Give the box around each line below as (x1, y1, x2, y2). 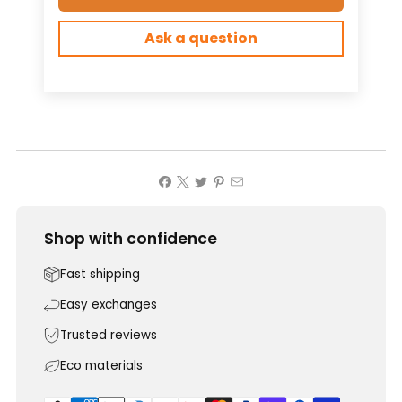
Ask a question (144, 28, 258, 49)
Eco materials (60, 357, 143, 375)
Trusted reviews (60, 327, 157, 345)
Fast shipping (60, 266, 140, 284)
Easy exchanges (60, 296, 157, 314)
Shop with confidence (44, 228, 217, 250)
